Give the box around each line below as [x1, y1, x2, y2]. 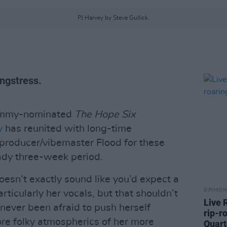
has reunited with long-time [3, 124, 132, 134]
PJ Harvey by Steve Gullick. [78, 15, 149, 21]
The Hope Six [74, 109, 135, 120]
